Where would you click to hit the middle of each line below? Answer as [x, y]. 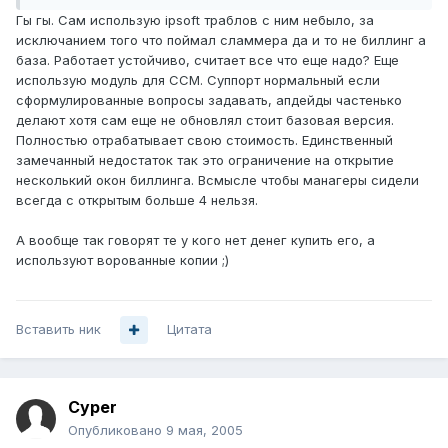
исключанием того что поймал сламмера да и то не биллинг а [221, 40]
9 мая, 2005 [204, 430]
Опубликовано [117, 430]
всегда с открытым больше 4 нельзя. [137, 200]
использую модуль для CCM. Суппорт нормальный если [198, 80]
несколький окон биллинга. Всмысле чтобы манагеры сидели [217, 180]
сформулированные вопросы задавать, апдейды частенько [209, 100]
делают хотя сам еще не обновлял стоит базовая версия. [205, 120]
